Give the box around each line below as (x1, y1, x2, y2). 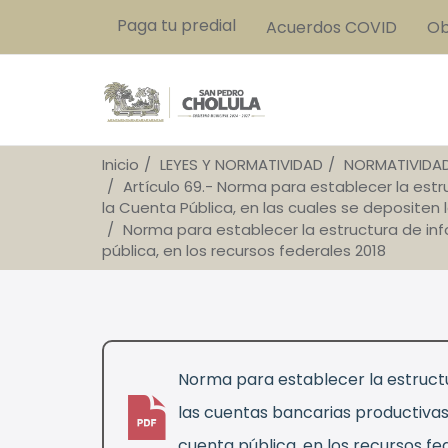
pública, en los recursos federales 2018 (102, 240, 386, 262)
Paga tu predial (117, 14, 236, 37)
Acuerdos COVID (266, 16, 397, 39)
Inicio (102, 154, 139, 176)
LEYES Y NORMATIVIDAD (160, 154, 323, 176)
